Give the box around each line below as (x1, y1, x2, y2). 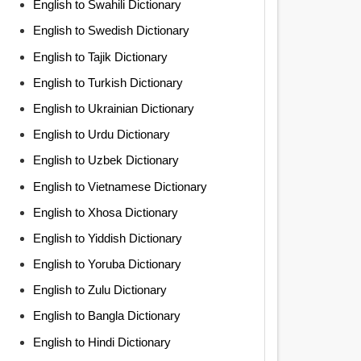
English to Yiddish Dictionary (32, 230, 182, 245)
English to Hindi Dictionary (32, 334, 171, 349)
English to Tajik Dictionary (32, 49, 168, 64)
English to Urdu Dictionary (32, 127, 170, 142)
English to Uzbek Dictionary (32, 153, 179, 168)
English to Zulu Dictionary (32, 283, 167, 297)
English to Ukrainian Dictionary (32, 101, 194, 115)
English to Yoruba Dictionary (32, 257, 181, 272)
